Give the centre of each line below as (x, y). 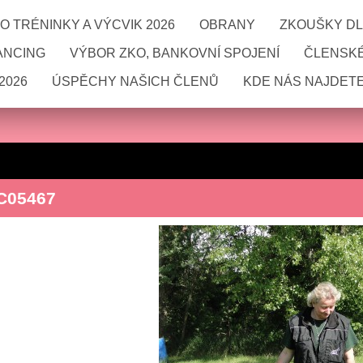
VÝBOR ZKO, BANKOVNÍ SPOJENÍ (175, 53)
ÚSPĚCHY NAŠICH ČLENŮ (135, 81)
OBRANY (227, 25)
